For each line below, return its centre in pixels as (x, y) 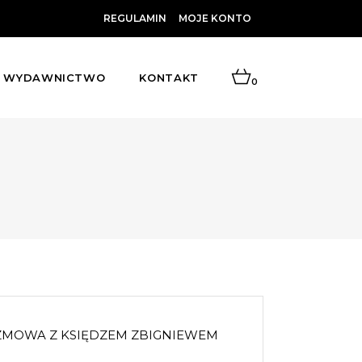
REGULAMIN (135, 18)
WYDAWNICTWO (55, 78)
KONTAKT (169, 78)
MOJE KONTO (215, 18)
